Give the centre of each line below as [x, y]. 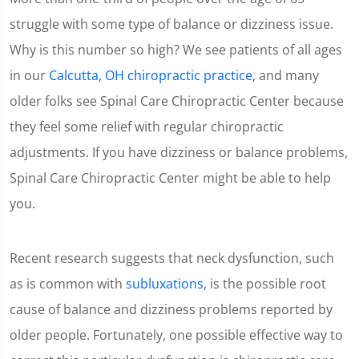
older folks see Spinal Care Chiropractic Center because [177, 101]
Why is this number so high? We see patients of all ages [176, 49]
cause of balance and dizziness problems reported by [171, 309]
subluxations [165, 283]
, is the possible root [265, 283]
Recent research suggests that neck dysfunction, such [172, 258]
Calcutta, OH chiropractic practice [151, 75]
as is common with [68, 283]
